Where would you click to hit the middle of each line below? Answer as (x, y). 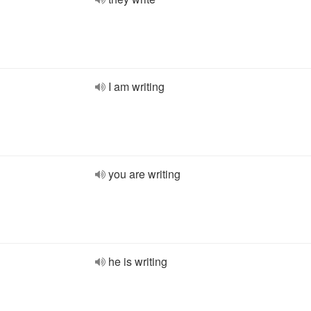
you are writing (144, 174)
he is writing (138, 261)
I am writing (136, 86)
